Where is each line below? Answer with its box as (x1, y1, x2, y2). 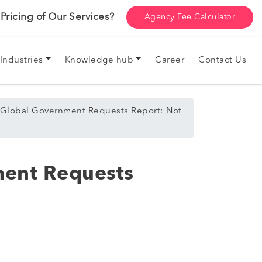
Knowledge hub (64, 56, 134, 65)
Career (155, 56, 184, 65)
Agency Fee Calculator (144, 13, 235, 21)
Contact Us (198, 56, 246, 65)
